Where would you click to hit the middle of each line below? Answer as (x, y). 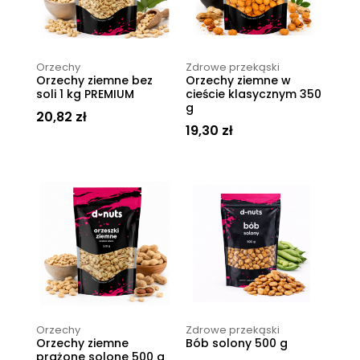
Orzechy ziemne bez (94, 81)
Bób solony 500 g (237, 344)
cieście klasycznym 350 (254, 94)
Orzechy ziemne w (239, 81)
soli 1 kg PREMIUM (85, 94)
